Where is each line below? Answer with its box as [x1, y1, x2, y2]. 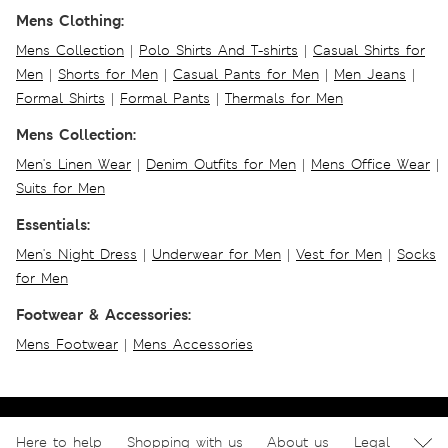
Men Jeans [334, 64, 406, 83]
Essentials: [16, 213, 90, 235]
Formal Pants [120, 88, 210, 107]
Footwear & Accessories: [16, 303, 191, 325]
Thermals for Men [225, 88, 343, 107]
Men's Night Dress [16, 244, 137, 263]
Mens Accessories [133, 334, 253, 353]
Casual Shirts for [313, 40, 425, 59]
